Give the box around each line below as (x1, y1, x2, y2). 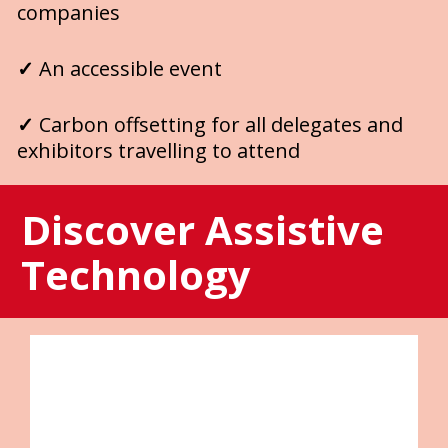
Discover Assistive (21, 201, 385, 257)
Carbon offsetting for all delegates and (38, 110, 403, 138)
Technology (21, 246, 252, 302)
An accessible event (38, 54, 227, 82)
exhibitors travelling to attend (16, 136, 305, 164)
